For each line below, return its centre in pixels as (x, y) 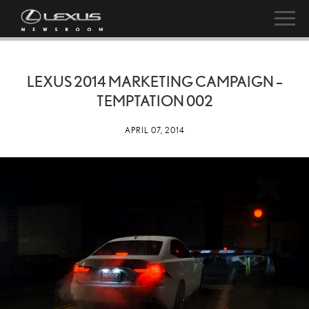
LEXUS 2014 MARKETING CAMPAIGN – (154, 81)
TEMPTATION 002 (154, 100)
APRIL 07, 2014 (154, 130)
